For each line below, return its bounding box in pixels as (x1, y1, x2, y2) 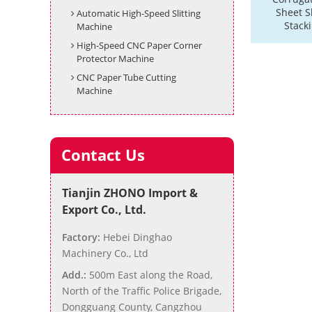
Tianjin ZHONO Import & (62, 185, 198, 201)
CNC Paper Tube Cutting (76, 71, 176, 84)
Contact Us (61, 144, 145, 166)
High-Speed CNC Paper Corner (76, 39, 202, 52)
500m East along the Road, (86, 268, 212, 281)
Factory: (62, 231, 100, 244)
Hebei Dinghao (100, 231, 172, 244)
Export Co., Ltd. (62, 202, 146, 217)
